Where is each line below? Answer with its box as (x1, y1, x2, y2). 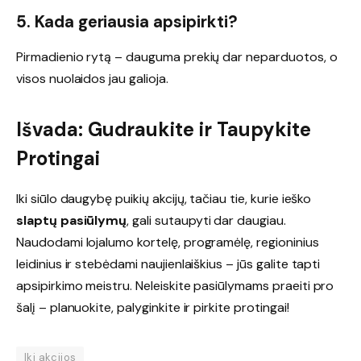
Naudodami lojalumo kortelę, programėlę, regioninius (16, 234, 319, 251)
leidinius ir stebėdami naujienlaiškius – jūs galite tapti (16, 255, 321, 273)
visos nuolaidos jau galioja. (16, 70, 168, 88)
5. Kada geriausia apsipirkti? (16, 10, 238, 32)
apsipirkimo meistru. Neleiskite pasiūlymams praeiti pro (16, 277, 334, 295)
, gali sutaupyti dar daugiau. (127, 212, 286, 230)
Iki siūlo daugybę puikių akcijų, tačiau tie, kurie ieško (16, 190, 312, 208)
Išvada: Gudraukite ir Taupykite (16, 117, 311, 143)
